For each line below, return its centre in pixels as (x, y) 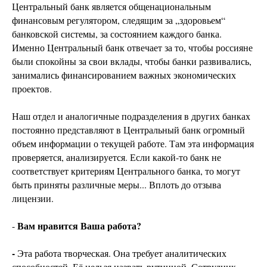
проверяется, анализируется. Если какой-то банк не (117, 157)
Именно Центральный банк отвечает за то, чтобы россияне (132, 48)
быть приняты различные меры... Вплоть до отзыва (117, 185)
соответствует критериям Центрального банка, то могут (126, 171)
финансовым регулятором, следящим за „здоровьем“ (119, 20)
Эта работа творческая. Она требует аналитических (122, 253)
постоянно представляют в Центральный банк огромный (128, 130)
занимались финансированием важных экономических (124, 75)
